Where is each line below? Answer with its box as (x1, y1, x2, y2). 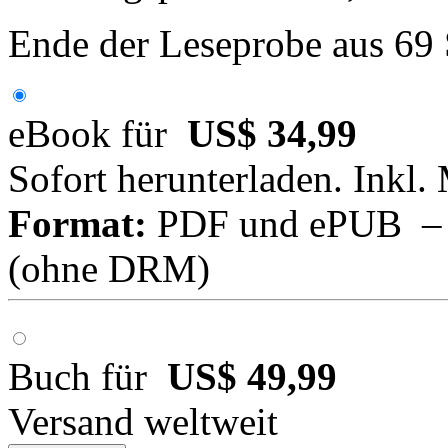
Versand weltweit (8, 399, 278, 443)
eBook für (8, 111, 187, 155)
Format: (8, 201, 147, 245)
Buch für (8, 354, 167, 398)
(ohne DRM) (8, 246, 210, 290)
